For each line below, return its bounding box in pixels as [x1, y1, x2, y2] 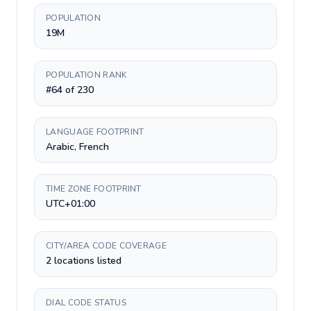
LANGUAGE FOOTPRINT [46, 126, 144, 137]
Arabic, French [46, 140, 109, 153]
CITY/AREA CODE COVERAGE [46, 240, 167, 251]
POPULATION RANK [46, 69, 127, 81]
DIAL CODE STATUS [46, 297, 126, 308]
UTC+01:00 [46, 197, 95, 210]
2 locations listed [46, 254, 121, 267]
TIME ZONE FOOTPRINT [46, 183, 142, 194]
